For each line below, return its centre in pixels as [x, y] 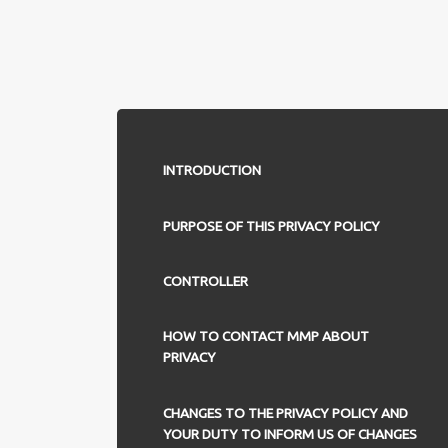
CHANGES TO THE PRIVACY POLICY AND [285, 412]
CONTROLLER [205, 280]
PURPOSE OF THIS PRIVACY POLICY [271, 225]
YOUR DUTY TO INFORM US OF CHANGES [289, 433]
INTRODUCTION [211, 170]
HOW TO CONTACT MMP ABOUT [265, 336]
